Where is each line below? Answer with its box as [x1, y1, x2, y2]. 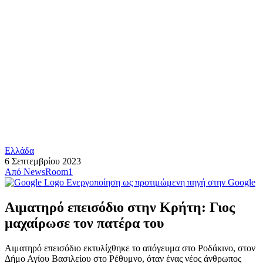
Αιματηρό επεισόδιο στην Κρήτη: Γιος [5, 199, 235, 215]
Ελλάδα [5, 146, 34, 156]
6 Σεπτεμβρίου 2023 [5, 156, 81, 166]
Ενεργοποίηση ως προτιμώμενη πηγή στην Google [66, 177, 255, 187]
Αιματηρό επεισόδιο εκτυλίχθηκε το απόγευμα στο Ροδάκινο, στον [5, 242, 255, 253]
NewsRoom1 [23, 167, 73, 177]
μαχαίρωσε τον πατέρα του [5, 215, 164, 231]
